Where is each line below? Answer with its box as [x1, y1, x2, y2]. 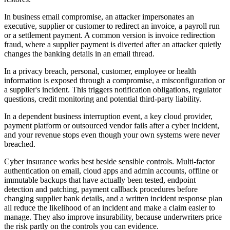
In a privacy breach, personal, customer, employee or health [4, 66, 196, 75]
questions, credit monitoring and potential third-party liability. [4, 94, 201, 103]
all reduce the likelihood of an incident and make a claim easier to [4, 203, 215, 212]
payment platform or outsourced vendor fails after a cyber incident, [4, 121, 219, 130]
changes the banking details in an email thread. [4, 49, 155, 58]
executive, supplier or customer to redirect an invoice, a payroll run [4, 21, 220, 30]
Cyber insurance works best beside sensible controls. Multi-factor [4, 157, 215, 166]
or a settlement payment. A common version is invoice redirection [4, 30, 215, 40]
